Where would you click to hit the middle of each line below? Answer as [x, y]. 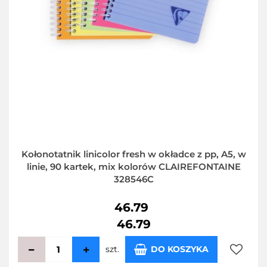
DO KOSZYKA [180, 249]
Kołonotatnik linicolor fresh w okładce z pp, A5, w [133, 154]
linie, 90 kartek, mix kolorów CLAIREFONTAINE [133, 166]
